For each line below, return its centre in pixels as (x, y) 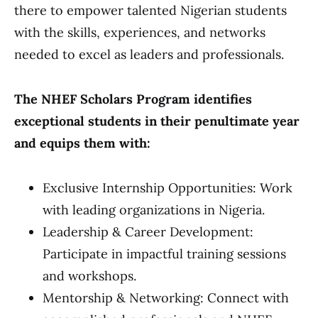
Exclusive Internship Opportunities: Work (168, 188)
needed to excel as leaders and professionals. (149, 54)
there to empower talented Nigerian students (150, 10)
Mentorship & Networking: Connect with (166, 298)
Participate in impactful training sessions (164, 254)
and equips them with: (82, 143)
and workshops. (89, 276)
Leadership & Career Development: (148, 232)
